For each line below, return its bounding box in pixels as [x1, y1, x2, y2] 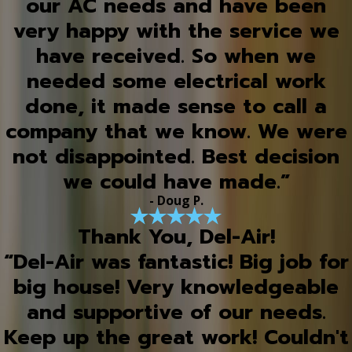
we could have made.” [62, 166, 290, 197]
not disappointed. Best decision [13, 141, 339, 172]
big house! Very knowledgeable [13, 272, 339, 303]
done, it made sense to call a [25, 90, 327, 122]
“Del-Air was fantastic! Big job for [3, 247, 349, 278]
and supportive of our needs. [26, 297, 326, 328]
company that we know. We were [5, 115, 347, 147]
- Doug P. [148, 191, 203, 209]
